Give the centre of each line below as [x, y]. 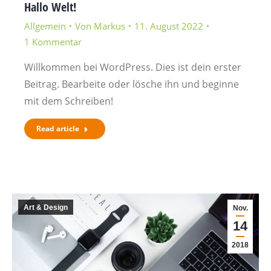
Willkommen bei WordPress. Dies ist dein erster [133, 67]
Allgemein [45, 26]
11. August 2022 [169, 26]
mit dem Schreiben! [69, 101]
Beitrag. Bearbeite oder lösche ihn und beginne [132, 84]
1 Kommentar [53, 42]
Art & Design [46, 207]
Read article [58, 129]
